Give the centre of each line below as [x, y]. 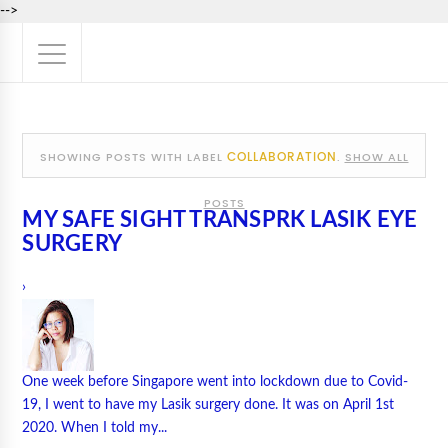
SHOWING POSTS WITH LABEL [133, 157]
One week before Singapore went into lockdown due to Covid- [215, 382]
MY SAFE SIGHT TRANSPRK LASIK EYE [220, 220]
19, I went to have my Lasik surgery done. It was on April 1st [208, 405]
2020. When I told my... [95, 428]
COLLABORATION [281, 157]
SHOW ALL [376, 157]
